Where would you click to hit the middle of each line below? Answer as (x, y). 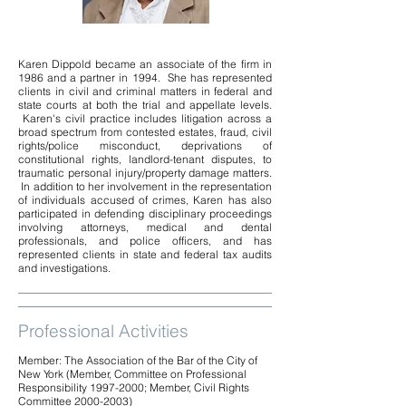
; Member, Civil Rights (197, 387)
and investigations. (64, 268)
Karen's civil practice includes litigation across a (145, 118)
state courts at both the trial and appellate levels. (145, 105)
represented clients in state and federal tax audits (145, 254)
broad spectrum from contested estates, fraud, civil (145, 132)
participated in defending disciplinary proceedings (145, 213)
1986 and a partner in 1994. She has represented (145, 77)
